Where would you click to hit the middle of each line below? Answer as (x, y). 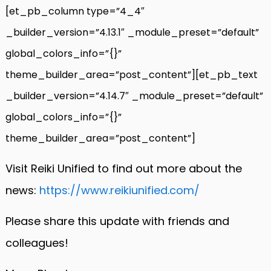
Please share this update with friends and (117, 221)
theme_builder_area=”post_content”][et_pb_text (132, 74)
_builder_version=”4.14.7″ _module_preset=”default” (134, 96)
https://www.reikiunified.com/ (119, 190)
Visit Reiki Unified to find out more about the (124, 168)
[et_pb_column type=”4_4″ (75, 11)
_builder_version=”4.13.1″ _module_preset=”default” (132, 32)
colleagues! (37, 243)
